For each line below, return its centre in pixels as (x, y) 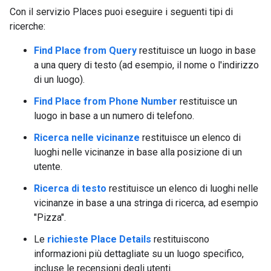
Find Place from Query (85, 51)
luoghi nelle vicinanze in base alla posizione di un (138, 152)
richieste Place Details (99, 240)
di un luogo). (59, 80)
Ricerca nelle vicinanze (87, 138)
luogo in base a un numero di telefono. (114, 116)
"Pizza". (50, 218)
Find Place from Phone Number (106, 102)
